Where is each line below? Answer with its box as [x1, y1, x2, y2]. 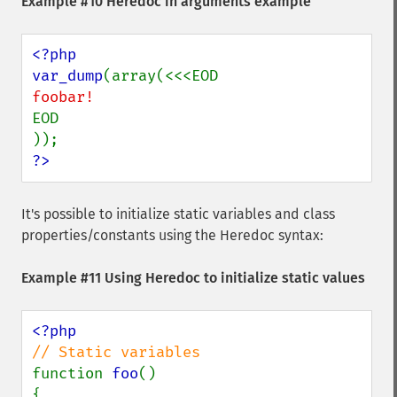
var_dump [32, 66, 103, 85]
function [32, 364, 112, 383]
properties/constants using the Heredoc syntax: [21, 227, 323, 244]
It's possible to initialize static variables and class [21, 206, 335, 222]
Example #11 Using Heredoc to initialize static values [21, 269, 365, 286]
